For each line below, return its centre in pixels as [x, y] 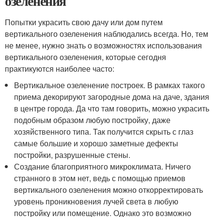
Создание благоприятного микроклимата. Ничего [103, 166]
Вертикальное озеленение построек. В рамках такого [110, 85]
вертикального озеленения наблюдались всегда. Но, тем [107, 34]
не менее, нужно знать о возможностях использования [103, 45]
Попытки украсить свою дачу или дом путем [84, 22]
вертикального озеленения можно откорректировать [109, 190]
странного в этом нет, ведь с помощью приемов [100, 178]
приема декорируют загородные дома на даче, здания [112, 97]
